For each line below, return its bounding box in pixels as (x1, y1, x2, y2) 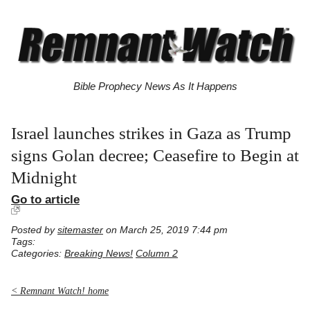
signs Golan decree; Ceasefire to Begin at (11, 146, 299, 165)
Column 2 (136, 248, 178, 259)
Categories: (11, 248, 64, 259)
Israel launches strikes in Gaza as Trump (11, 124, 291, 143)
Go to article (11, 193, 80, 206)
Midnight (11, 168, 77, 188)
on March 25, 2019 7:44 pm (103, 225, 228, 236)
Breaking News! (64, 248, 133, 259)
